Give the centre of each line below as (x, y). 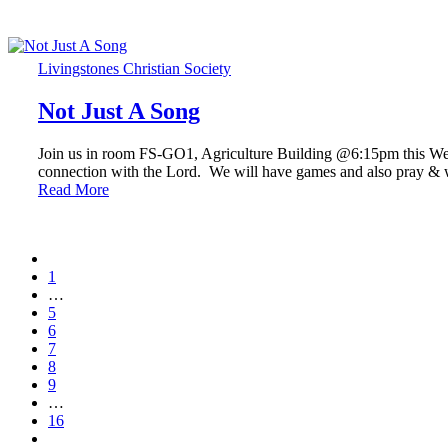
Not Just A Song (119, 110)
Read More (73, 189)
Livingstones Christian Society (134, 68)
